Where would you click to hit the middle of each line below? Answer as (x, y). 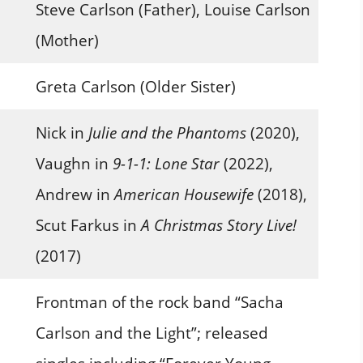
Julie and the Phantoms (167, 132)
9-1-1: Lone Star (166, 163)
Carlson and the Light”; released (152, 333)
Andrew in (75, 194)
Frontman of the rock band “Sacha (159, 302)
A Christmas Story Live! (218, 225)
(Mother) (67, 40)
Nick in (62, 132)
